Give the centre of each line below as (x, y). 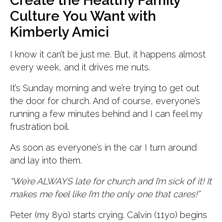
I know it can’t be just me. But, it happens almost (108, 54)
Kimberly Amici (59, 32)
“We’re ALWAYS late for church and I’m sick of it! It (111, 181)
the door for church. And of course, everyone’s (105, 101)
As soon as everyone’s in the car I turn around (103, 147)
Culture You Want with (83, 16)
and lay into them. (46, 160)
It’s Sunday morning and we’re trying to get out (105, 88)
